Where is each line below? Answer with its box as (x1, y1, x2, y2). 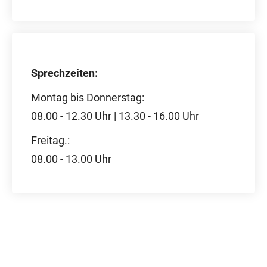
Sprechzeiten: (31, 67, 98, 79)
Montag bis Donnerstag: (31, 91, 144, 104)
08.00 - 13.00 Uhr (31, 153, 111, 165)
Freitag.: (31, 134, 70, 147)
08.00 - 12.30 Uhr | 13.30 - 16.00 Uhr (31, 110, 199, 122)
